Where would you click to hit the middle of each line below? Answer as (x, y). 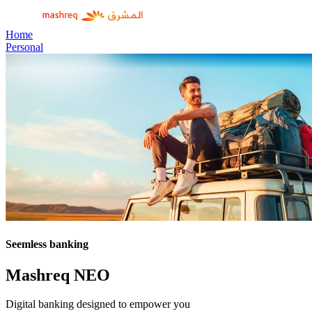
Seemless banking (47, 244)
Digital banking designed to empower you (98, 304)
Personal (24, 47)
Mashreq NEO (58, 275)
